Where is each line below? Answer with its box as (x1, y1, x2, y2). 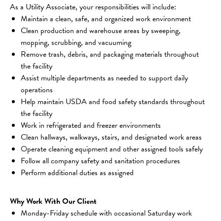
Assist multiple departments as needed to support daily (21, 72, 190, 84)
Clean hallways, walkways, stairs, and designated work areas (21, 131, 202, 143)
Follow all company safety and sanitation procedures (21, 154, 180, 167)
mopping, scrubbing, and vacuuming (21, 36, 131, 48)
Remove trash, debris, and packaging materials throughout (21, 48, 201, 60)
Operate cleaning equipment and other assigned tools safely (21, 143, 203, 155)
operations (21, 83, 53, 96)
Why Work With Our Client (10, 195, 97, 207)
